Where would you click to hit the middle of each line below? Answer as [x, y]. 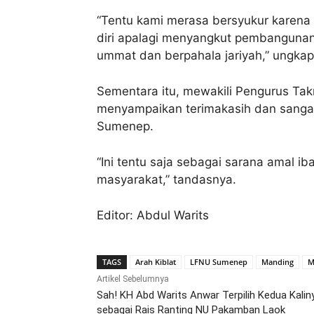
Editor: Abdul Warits [153, 215]
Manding [278, 261]
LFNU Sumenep [219, 261]
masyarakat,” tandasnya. [166, 179]
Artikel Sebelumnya [133, 279]
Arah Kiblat [156, 261]
